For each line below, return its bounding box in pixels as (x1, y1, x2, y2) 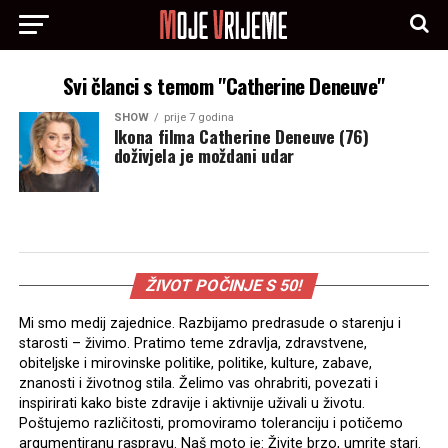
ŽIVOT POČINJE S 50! (143, 276, 305, 295)
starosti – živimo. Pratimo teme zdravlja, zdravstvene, (18, 335, 367, 352)
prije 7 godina (163, 111, 234, 124)
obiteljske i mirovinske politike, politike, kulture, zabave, (18, 355, 372, 372)
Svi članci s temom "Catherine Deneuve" (62, 70, 386, 101)
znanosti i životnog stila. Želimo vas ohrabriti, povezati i (18, 375, 378, 392)
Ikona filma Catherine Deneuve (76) (113, 123, 369, 149)
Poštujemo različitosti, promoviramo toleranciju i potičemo (18, 415, 403, 432)
